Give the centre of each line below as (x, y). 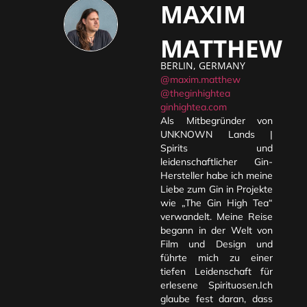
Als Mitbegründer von (217, 121)
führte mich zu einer (217, 258)
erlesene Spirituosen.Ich (217, 285)
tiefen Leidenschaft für (217, 272)
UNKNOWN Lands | (217, 135)
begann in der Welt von (217, 231)
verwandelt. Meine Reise (217, 217)
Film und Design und (217, 244)
